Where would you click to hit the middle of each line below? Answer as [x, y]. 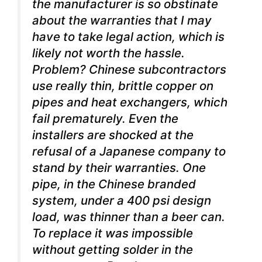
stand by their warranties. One [119, 168]
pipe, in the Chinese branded [114, 184]
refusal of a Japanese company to [129, 151]
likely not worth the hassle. [108, 53]
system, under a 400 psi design [122, 201]
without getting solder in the [113, 250]
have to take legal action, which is [128, 37]
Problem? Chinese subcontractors [129, 70]
